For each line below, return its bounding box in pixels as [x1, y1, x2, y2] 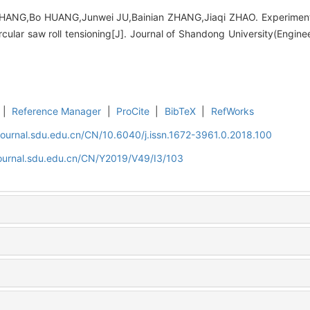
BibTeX [164, 105, 196, 118]
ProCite [116, 105, 150, 118]
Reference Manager [12, 105, 102, 118]
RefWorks [210, 105, 254, 118]
